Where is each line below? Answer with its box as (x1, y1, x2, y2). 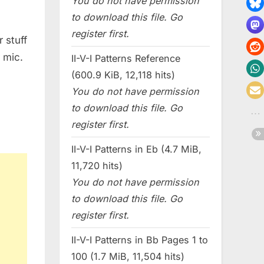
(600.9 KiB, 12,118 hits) (71, 69, 175, 81)
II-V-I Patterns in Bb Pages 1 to (71, 233, 208, 246)
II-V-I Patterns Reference (71, 52, 180, 65)
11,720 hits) (71, 160, 123, 172)
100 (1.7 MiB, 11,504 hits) (71, 250, 184, 262)
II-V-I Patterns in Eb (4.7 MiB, (71, 143, 202, 156)
